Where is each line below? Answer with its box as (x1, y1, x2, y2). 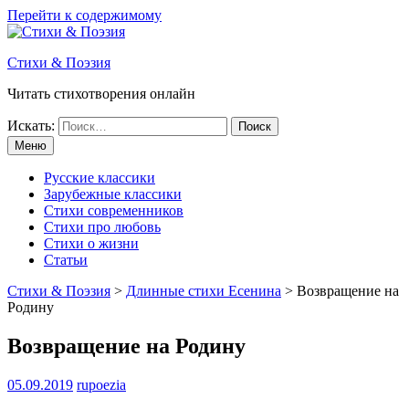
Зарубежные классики (44, 186, 182, 202)
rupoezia (77, 376, 126, 393)
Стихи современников (44, 203, 184, 218)
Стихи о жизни (44, 236, 139, 251)
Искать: (7, 118, 55, 133)
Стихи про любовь (44, 219, 161, 235)
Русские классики (44, 170, 155, 185)
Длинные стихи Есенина (126, 283, 281, 299)
